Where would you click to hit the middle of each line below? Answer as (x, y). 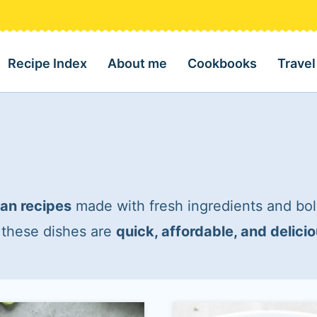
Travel (296, 63)
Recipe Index (48, 63)
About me (138, 63)
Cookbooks (223, 63)
